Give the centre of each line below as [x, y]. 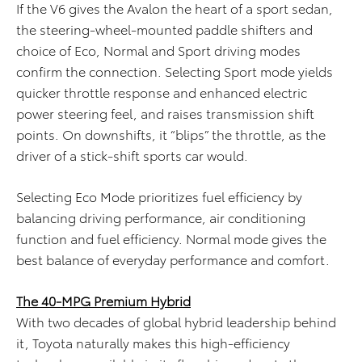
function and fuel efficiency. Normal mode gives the [171, 238]
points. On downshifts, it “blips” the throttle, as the [171, 134]
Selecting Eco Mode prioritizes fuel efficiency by [159, 196]
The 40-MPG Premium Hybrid [103, 301]
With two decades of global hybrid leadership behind [176, 322]
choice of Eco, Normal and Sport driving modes [158, 50]
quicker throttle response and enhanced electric [162, 92]
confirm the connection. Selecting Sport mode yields [175, 71]
